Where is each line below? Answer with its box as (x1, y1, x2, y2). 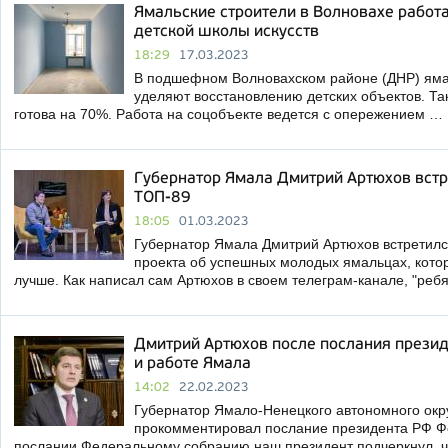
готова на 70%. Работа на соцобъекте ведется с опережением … (14, 106, 443, 122)
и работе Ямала (134, 356, 251, 372)
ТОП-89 (134, 190, 191, 206)
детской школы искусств (134, 24, 319, 40)
